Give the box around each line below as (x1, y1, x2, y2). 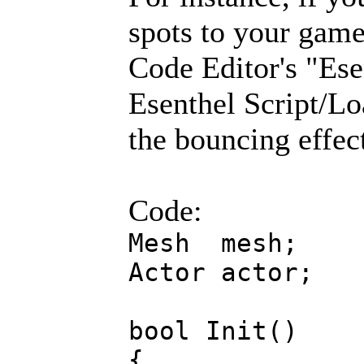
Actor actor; (128, 258, 314, 287)
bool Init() (128, 316, 298, 345)
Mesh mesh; (128, 228, 298, 258)
